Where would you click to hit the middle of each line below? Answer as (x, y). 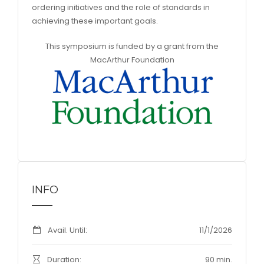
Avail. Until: (67, 230)
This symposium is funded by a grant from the (132, 46)
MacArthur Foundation (132, 60)
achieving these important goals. (95, 21)
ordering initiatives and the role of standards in (121, 7)
